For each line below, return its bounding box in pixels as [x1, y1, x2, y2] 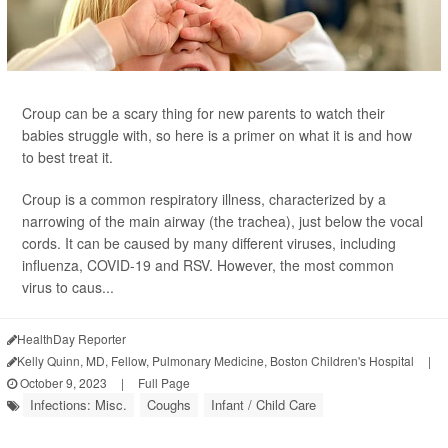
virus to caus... [22, 277, 114, 297]
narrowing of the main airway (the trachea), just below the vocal [22, 211, 423, 231]
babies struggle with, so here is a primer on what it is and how [22, 125, 412, 145]
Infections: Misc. [30, 395, 127, 414]
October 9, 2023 [17, 374, 107, 391]
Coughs [147, 395, 191, 414]
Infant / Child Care [211, 395, 316, 414]
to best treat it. [22, 147, 113, 167]
